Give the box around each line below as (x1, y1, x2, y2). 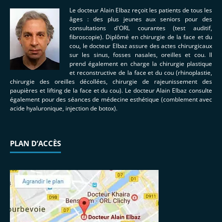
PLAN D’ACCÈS (10, 138, 61, 148)
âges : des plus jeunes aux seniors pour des (69, 15, 212, 23)
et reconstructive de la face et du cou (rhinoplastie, (69, 68, 212, 77)
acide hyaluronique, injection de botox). (10, 104, 117, 112)
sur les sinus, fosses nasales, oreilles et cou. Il (69, 51, 212, 59)
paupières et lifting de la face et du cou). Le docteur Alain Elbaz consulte (10, 86, 212, 95)
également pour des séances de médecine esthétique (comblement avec (10, 95, 212, 104)
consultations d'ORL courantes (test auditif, (69, 24, 212, 32)
